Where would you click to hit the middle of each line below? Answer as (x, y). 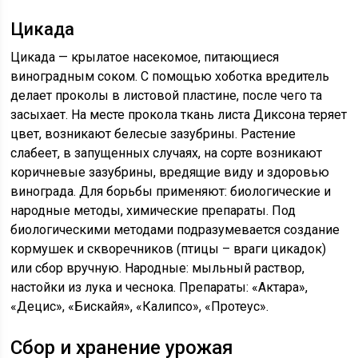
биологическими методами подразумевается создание (175, 229)
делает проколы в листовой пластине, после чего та (167, 95)
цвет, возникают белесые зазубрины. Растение (153, 133)
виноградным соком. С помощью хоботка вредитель (170, 76)
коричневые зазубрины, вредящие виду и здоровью (170, 172)
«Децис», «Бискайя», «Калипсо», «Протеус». (140, 306)
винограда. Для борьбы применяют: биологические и (171, 191)
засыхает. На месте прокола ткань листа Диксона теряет (179, 114)
